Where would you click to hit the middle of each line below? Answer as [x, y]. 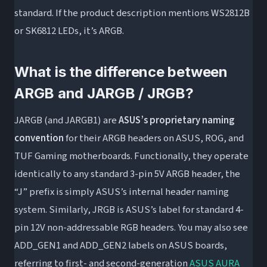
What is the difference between [121, 72]
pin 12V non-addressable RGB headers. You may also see [131, 228]
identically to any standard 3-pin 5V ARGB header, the [127, 174]
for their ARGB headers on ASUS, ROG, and [154, 139]
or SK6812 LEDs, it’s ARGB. [69, 31]
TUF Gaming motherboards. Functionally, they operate [131, 156]
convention [39, 139]
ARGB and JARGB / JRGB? [104, 94]
